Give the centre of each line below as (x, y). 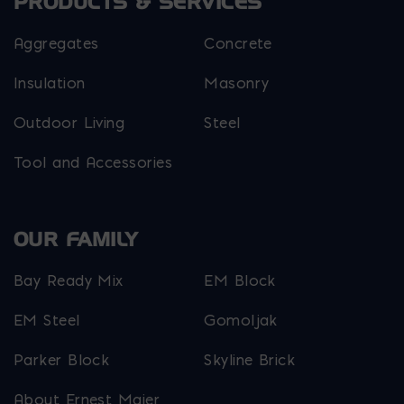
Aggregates (56, 44)
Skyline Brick (250, 360)
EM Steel (47, 321)
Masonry (237, 83)
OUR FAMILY (76, 240)
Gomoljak (241, 321)
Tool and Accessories (93, 163)
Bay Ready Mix (69, 281)
